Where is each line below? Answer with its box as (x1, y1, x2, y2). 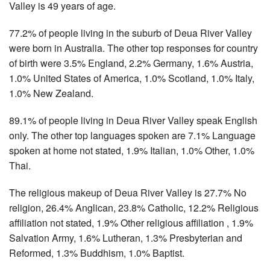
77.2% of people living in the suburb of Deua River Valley (9, 25, 252, 40)
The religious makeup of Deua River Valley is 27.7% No (9, 185, 246, 199)
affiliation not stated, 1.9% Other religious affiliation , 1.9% (9, 215, 253, 230)
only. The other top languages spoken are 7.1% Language (9, 128, 256, 142)
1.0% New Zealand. (9, 86, 93, 100)
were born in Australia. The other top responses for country (9, 40, 258, 55)
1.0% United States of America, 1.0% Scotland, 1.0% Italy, (9, 71, 254, 85)
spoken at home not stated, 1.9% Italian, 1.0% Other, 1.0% (9, 143, 254, 157)
